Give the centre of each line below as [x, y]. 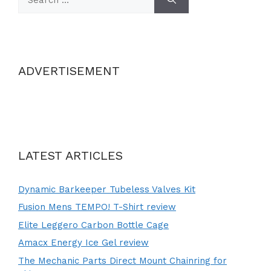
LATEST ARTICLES [70, 155]
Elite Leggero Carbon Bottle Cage [93, 225]
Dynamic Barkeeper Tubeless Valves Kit [107, 189]
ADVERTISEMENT [69, 70]
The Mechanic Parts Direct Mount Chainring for [122, 260]
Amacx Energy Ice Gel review [83, 243]
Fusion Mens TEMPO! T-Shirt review [97, 207]
